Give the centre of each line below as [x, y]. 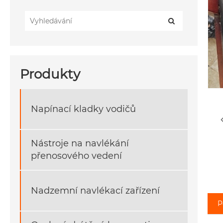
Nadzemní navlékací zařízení [95, 190]
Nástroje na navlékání [80, 144]
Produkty [50, 74]
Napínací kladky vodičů [83, 109]
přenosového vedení [76, 156]
